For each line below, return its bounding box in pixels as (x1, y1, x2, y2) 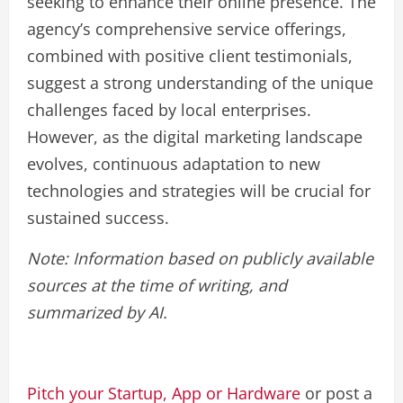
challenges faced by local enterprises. (27, 99, 311, 121)
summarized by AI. (27, 301, 167, 323)
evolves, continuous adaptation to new (27, 153, 320, 175)
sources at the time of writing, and (27, 274, 287, 296)
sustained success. (27, 207, 169, 228)
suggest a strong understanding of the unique (27, 72, 373, 94)
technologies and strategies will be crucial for (27, 180, 371, 201)
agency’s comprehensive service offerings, (27, 18, 346, 40)
